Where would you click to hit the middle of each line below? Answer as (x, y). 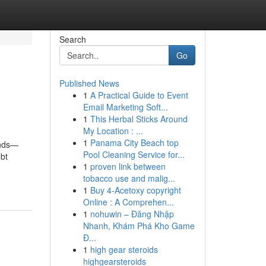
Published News (89, 83)
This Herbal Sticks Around (139, 119)
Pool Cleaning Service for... (134, 154)
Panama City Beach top (134, 142)
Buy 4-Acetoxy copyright (135, 190)
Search (72, 39)
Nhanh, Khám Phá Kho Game (139, 226)
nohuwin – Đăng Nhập (132, 214)
